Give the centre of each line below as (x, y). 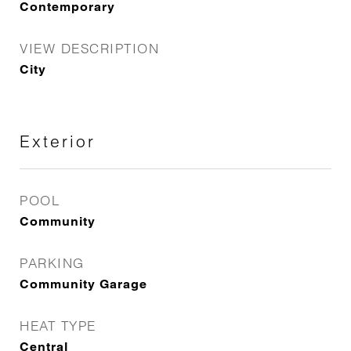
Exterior (58, 141)
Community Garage (83, 284)
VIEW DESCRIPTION (89, 48)
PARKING (52, 263)
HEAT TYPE (58, 326)
